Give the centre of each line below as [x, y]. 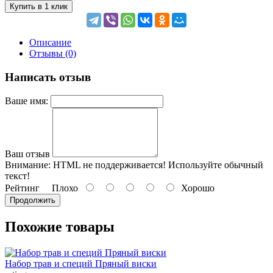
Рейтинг [22, 188]
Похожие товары [60, 227]
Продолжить [33, 200]
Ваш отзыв [27, 154]
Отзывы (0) [53, 53]
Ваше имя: [27, 101]
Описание [50, 42]
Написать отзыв [48, 77]
